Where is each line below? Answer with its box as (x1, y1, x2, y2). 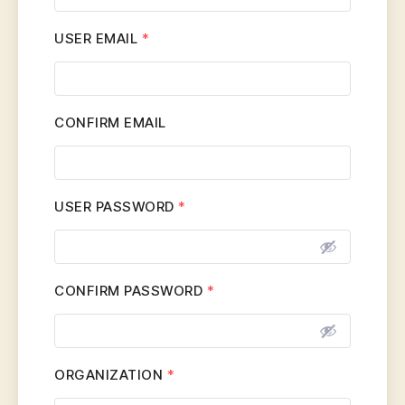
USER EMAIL (54, 30, 142, 47)
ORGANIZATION (54, 366, 167, 383)
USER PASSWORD (54, 198, 178, 215)
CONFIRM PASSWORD (54, 282, 207, 299)
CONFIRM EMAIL (54, 114, 166, 131)
